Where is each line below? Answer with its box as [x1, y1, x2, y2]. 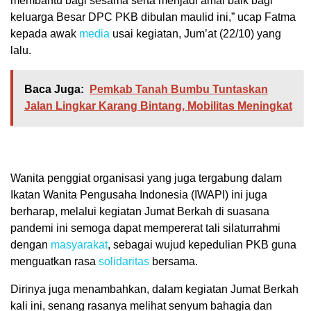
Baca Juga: [24, 83, 84, 95]
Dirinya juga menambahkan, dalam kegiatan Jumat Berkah [10, 283, 299, 295]
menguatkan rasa [10, 255, 99, 267]
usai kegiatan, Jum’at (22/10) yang [110, 28, 281, 40]
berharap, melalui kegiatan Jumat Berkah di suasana [10, 205, 269, 217]
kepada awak [10, 28, 79, 40]
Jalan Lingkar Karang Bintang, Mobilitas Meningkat [24, 100, 292, 112]
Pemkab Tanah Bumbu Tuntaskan [90, 83, 268, 95]
